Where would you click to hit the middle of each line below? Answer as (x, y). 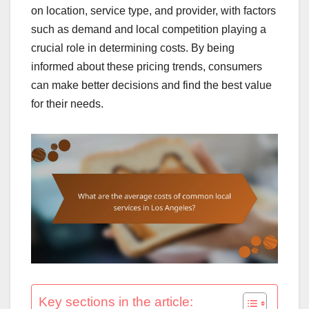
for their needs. (67, 103)
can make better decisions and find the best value (151, 85)
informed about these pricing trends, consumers (147, 66)
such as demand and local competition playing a (149, 29)
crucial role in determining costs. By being (133, 48)
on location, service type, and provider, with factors (153, 10)
